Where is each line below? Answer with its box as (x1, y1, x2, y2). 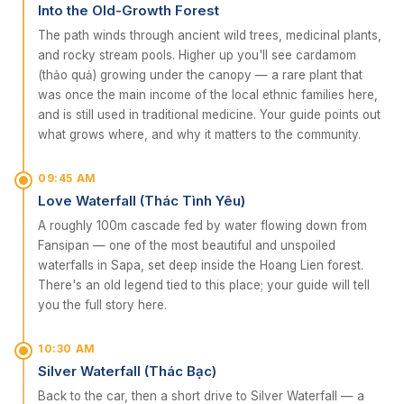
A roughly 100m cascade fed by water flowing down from (38, 218, 367, 233)
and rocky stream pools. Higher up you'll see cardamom (38, 48, 356, 62)
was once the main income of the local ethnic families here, (38, 87, 378, 102)
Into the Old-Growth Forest (38, 2, 219, 19)
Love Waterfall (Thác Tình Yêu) (38, 192, 245, 209)
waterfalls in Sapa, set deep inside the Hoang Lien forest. (38, 258, 363, 272)
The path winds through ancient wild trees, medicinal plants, (38, 28, 381, 42)
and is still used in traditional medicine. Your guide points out (38, 107, 381, 122)
